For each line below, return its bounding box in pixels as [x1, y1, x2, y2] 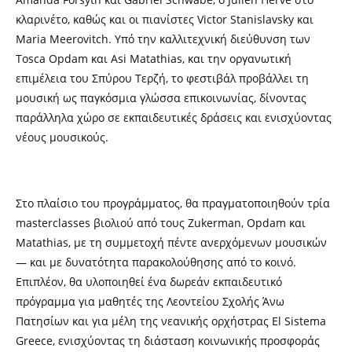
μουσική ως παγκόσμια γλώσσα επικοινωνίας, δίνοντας [16, 90, 306, 105]
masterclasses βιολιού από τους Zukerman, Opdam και [16, 215, 306, 230]
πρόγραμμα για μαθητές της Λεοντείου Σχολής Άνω [16, 294, 284, 309]
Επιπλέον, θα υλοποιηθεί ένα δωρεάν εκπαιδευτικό [16, 274, 282, 289]
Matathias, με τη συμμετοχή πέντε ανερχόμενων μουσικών [16, 235, 327, 250]
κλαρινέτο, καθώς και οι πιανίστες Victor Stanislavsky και [16, 12, 313, 27]
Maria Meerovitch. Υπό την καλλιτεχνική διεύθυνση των [16, 31, 310, 46]
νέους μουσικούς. [16, 130, 108, 145]
